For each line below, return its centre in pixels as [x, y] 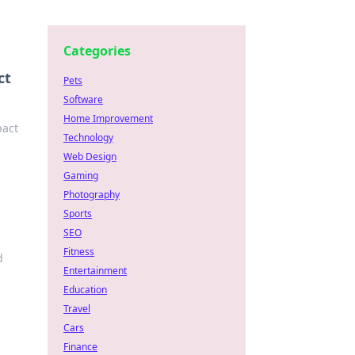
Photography [92, 195]
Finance [80, 347]
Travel [77, 309]
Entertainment [95, 271]
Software [83, 99]
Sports [78, 214]
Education [85, 290]
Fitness [79, 252]
